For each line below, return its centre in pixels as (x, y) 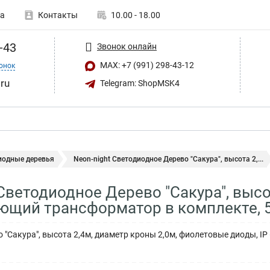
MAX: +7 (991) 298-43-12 (146, 65)
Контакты (58, 15)
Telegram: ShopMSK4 (139, 83)
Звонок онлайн (127, 46)
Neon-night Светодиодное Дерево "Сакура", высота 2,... (168, 159)
